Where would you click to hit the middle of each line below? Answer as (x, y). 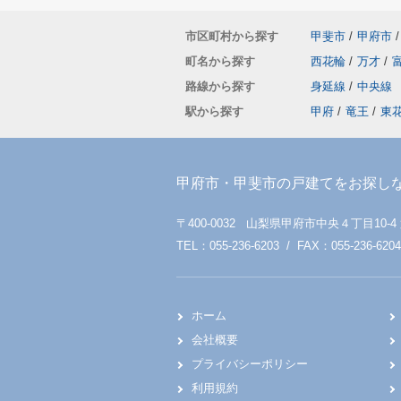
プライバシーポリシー (250, 364)
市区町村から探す (232, 36)
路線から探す (220, 86)
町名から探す (220, 61)
